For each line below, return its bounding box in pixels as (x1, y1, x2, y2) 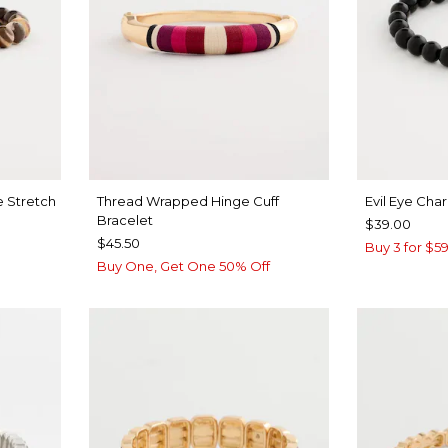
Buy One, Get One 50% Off (97, 258, 271, 275)
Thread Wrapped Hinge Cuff (97, 193, 280, 210)
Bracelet (97, 212, 154, 229)
